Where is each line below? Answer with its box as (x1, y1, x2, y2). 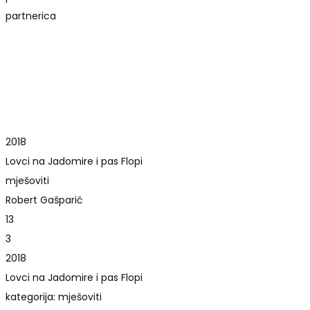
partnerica (6, 8, 56, 23)
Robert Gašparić (6, 192, 83, 207)
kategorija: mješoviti (6, 289, 102, 304)
